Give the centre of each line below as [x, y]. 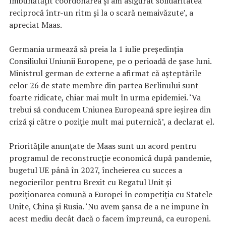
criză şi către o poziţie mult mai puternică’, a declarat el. [112, 121]
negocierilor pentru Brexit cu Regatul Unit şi [90, 182]
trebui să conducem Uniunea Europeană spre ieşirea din [110, 109]
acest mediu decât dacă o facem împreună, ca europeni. [110, 218]
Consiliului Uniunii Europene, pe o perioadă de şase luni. [110, 61]
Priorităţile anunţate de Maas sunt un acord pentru [103, 146]
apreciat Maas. [36, 24]
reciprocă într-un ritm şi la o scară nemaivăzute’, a [101, 12]
